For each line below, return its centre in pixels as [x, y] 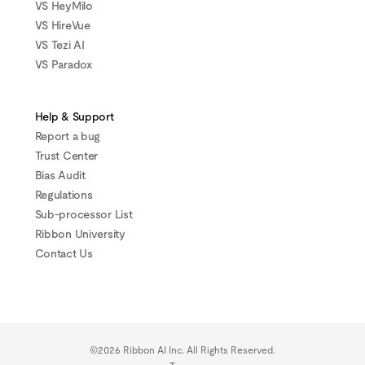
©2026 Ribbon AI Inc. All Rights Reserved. [182, 350]
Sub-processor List [84, 215]
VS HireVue [62, 26]
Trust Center [66, 156]
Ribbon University [80, 234]
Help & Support [74, 117]
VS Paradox [63, 65]
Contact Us [64, 254]
